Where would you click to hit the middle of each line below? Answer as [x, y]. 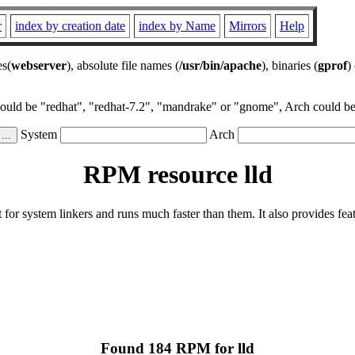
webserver [39, 65]
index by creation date [70, 26]
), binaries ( [290, 65]
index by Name [177, 26]
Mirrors [248, 26]
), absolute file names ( [123, 65]
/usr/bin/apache [220, 65]
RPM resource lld [177, 175]
